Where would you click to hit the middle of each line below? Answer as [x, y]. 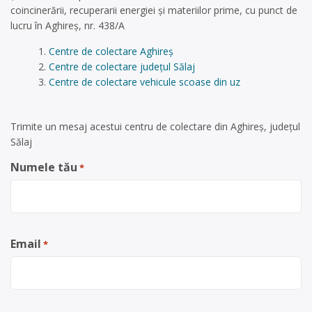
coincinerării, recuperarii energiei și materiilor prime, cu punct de [154, 10]
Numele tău [44, 167]
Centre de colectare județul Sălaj [122, 67]
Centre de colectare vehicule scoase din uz [144, 82]
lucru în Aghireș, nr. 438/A [68, 25]
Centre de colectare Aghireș [111, 51]
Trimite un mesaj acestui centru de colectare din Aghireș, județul [155, 126]
